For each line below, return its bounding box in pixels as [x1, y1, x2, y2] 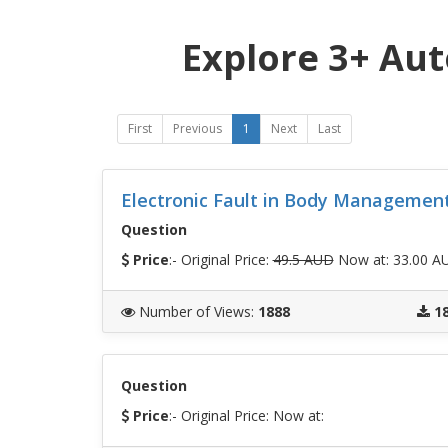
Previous [173, 120, 222, 137]
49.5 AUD [272, 249, 334, 269]
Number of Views [138, 301, 251, 321]
